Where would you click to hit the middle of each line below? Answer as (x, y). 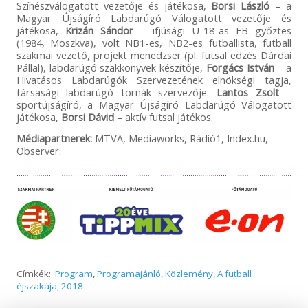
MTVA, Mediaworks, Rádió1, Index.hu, (180, 139)
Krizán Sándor (99, 31)
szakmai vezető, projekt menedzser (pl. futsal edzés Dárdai (154, 55)
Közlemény (189, 274)
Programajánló (129, 274)
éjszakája (36, 286)
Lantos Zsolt (248, 92)
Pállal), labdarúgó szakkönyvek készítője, (111, 68)
